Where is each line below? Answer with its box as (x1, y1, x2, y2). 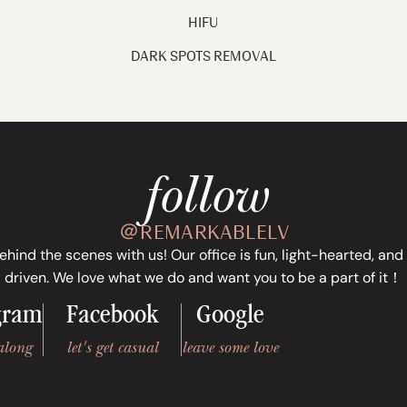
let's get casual (66, 338, 158, 358)
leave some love (182, 338, 278, 358)
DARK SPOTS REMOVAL (130, 48, 276, 65)
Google (195, 303, 264, 332)
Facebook (66, 303, 158, 332)
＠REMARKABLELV (117, 222, 290, 244)
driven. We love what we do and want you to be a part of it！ (5, 268, 402, 288)
